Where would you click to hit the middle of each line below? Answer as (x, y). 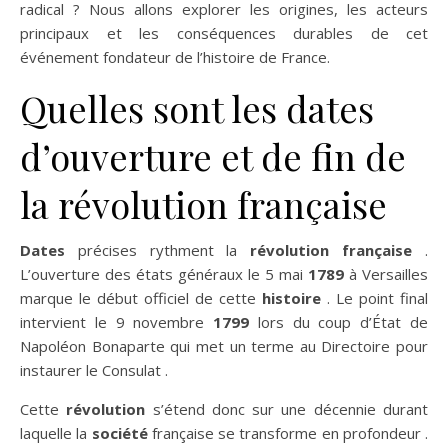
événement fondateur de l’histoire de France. (175, 56)
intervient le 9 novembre (117, 321)
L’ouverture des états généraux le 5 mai (164, 273)
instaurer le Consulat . (94, 369)
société (119, 432)
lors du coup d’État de (339, 321)
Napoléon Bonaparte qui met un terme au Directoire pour (224, 345)
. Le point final (374, 297)
